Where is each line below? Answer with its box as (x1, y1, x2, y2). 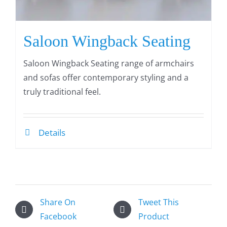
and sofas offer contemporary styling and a (23, 72, 188, 84)
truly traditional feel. (23, 86, 101, 98)
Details (39, 127, 65, 139)
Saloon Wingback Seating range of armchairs (23, 58, 194, 69)
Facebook (40, 211, 77, 222)
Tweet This (138, 197, 179, 208)
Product (138, 211, 169, 222)
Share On (40, 197, 75, 208)
